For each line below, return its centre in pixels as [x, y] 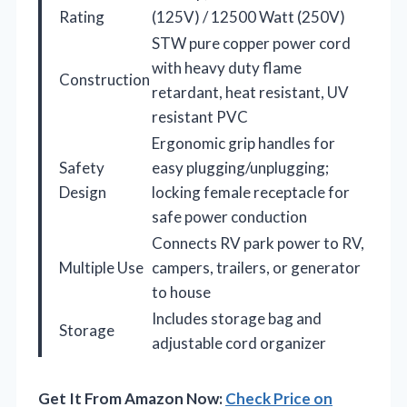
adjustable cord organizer [239, 342]
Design [83, 192]
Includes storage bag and [237, 318]
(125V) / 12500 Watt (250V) [248, 16]
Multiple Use [101, 267]
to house [181, 292]
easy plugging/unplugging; [240, 167]
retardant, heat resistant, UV [250, 92]
